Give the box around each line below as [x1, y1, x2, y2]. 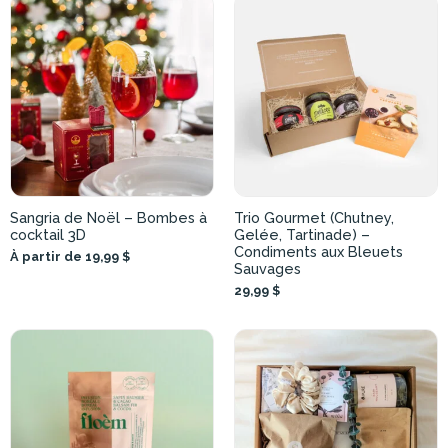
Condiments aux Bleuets [234, 243, 403, 261]
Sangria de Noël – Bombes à [10, 209, 207, 227]
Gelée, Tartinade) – [234, 226, 370, 244]
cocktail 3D [10, 226, 86, 244]
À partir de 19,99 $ [10, 249, 130, 265]
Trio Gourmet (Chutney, [234, 209, 394, 227]
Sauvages [234, 260, 301, 278]
